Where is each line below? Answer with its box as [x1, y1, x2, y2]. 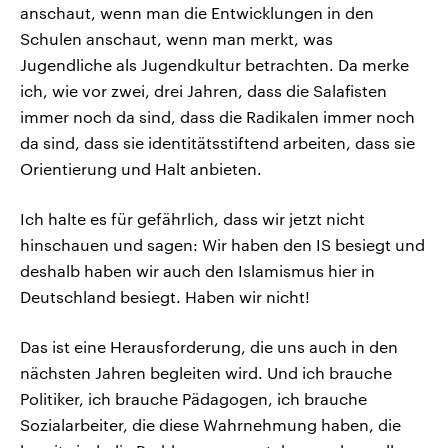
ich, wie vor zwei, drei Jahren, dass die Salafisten [20, 81, 387, 101]
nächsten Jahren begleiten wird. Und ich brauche [20, 363, 392, 383]
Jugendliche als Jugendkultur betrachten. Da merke [20, 55, 409, 75]
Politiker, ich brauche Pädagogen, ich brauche [20, 389, 367, 409]
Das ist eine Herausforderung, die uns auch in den [20, 337, 398, 357]
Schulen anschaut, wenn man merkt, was [20, 29, 333, 49]
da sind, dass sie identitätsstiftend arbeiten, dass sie [20, 133, 415, 153]
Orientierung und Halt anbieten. [20, 159, 262, 179]
